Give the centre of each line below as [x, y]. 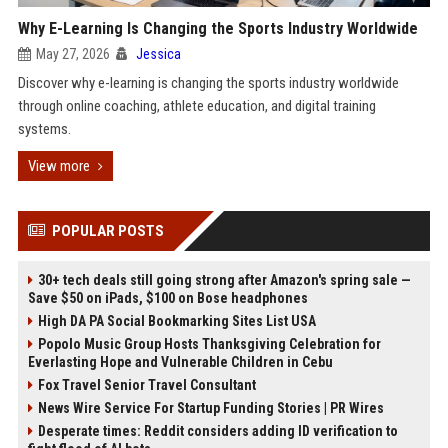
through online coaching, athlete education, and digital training [196, 106]
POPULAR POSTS [107, 231]
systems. [44, 129]
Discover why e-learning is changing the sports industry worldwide [208, 83]
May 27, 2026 [72, 54]
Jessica [158, 54]
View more [58, 166]
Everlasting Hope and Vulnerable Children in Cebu [180, 362]
